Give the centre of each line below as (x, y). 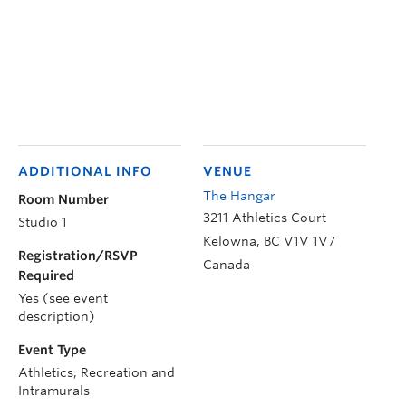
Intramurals (54, 390)
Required (46, 275)
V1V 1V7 (309, 241)
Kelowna (230, 241)
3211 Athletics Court (265, 217)
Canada (227, 264)
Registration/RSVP (78, 255)
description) (57, 316)
